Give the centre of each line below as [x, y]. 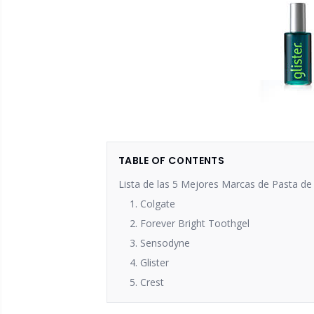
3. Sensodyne [160, 243]
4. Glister [149, 262]
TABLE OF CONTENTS [171, 161]
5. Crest [147, 282]
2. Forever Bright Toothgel [190, 223]
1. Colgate [152, 204]
